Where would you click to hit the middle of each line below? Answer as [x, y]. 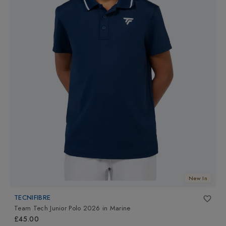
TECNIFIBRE [33, 197]
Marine [120, 208]
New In [198, 178]
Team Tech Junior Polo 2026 [57, 208]
